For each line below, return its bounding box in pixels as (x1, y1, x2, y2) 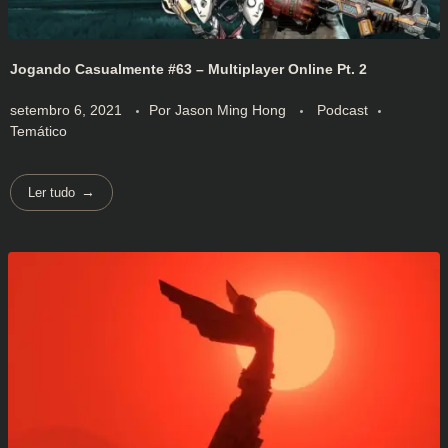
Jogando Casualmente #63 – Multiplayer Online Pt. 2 (10, 60, 367, 77)
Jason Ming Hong (175, 102, 290, 119)
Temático (10, 123, 67, 140)
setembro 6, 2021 (10, 102, 122, 119)
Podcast (317, 102, 368, 119)
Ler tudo (28, 185, 76, 201)
